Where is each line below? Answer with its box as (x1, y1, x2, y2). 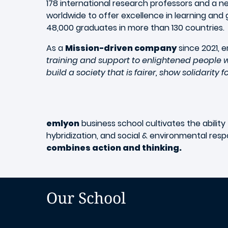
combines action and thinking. (46, 141, 182, 154)
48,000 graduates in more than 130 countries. (46, 22, 224, 34)
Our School (46, 187, 130, 208)
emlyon (46, 117, 79, 129)
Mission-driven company (65, 42, 177, 54)
